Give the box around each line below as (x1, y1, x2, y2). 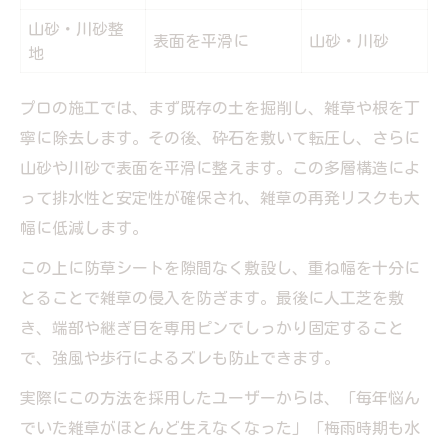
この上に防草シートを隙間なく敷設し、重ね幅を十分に (20, 259, 420, 276)
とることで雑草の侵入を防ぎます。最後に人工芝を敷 (20, 289, 404, 306)
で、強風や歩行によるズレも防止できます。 (20, 349, 340, 366)
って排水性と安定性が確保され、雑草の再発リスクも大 (20, 189, 420, 206)
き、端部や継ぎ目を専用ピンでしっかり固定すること (20, 319, 404, 336)
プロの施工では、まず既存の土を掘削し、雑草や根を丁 (20, 99, 420, 116)
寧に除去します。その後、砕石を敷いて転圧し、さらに (20, 129, 420, 146)
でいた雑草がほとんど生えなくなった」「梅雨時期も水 (20, 419, 420, 436)
